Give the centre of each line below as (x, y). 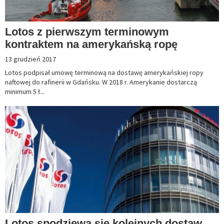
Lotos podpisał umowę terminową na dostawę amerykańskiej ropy (104, 73)
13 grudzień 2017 (30, 59)
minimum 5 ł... (25, 92)
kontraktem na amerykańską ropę (91, 44)
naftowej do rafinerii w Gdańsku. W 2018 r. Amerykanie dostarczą (101, 82)
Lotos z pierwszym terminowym (87, 32)
